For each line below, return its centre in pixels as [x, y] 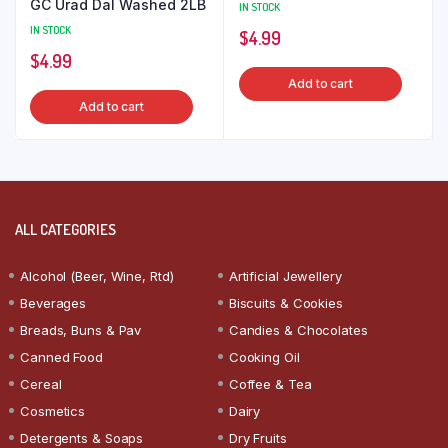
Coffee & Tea [270, 383]
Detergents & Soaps [82, 437]
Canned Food [61, 356]
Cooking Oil [264, 356]
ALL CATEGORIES [65, 229]
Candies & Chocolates [298, 329]
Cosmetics [53, 410]
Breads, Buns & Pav [81, 329]
